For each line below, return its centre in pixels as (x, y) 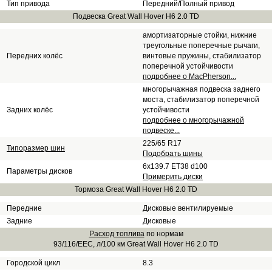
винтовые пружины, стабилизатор (202, 56)
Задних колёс (30, 110)
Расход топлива (117, 234)
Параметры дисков (39, 171)
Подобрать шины (173, 154)
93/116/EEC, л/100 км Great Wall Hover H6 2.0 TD (136, 244)
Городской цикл (33, 263)
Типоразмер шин (36, 148)
